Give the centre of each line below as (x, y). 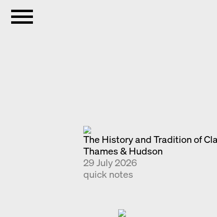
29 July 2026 (110, 163)
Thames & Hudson (123, 151)
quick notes (108, 174)
